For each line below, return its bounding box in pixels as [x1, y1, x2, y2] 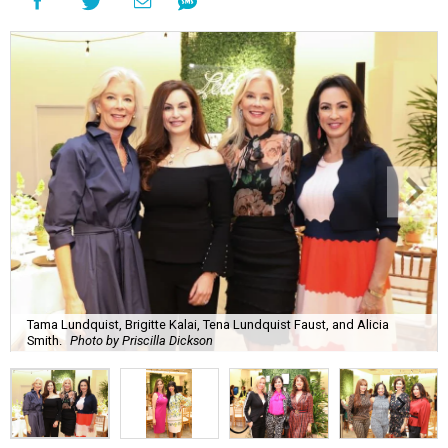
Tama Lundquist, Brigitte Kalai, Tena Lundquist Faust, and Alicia [27, 316, 389, 332]
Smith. [27, 332, 62, 348]
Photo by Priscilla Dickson [70, 332, 213, 348]
